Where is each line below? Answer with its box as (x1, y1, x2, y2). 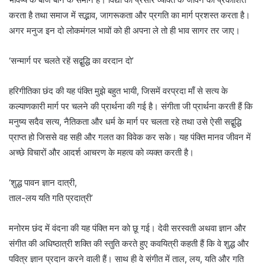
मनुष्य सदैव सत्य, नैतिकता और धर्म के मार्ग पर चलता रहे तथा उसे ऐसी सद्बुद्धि (9, 116, 241, 128)
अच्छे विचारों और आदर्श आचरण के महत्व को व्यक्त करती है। (9, 147, 194, 159)
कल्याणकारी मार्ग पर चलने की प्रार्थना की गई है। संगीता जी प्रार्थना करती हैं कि (9, 101, 253, 112)
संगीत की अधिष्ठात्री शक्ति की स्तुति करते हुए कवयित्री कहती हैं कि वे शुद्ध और (9, 238, 249, 250)
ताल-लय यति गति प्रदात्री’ (9, 192, 93, 204)
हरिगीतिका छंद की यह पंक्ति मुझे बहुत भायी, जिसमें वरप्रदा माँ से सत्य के (9, 85, 228, 97)
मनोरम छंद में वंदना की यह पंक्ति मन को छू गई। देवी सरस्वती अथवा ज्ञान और (9, 222, 246, 234)
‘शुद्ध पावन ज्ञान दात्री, (9, 177, 77, 189)
